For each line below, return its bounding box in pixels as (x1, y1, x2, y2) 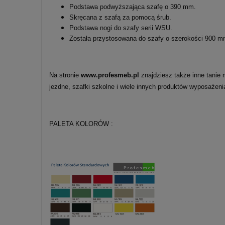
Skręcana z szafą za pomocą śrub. (69, 14, 171, 22)
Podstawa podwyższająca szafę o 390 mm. (69, 3, 196, 11)
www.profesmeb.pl (81, 71, 139, 79)
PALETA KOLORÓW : (49, 120, 113, 128)
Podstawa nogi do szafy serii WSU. (69, 24, 172, 32)
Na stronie (49, 71, 81, 79)
